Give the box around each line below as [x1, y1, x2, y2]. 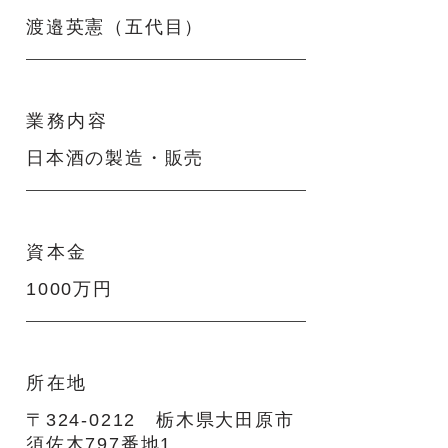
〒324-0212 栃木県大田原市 [26, 410, 295, 430]
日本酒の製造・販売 [26, 148, 205, 168]
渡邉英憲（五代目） [26, 17, 205, 37]
